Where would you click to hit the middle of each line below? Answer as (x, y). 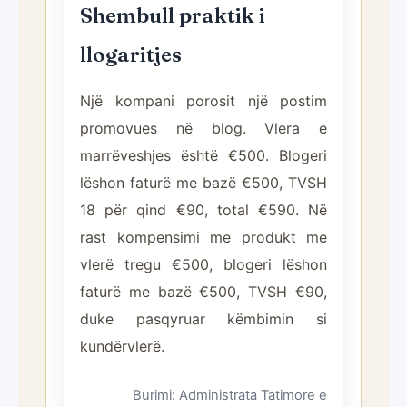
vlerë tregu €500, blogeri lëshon (203, 264)
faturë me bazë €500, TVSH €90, (203, 292)
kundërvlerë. (122, 346)
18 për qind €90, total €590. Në (203, 210)
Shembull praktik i (173, 15)
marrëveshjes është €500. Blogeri (203, 155)
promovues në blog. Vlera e (203, 128)
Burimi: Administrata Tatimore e (230, 395)
